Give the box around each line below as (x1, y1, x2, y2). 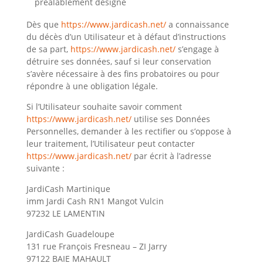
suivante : (26, 163, 65, 174)
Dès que (26, 19, 59, 30)
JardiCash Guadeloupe (26, 228, 114, 240)
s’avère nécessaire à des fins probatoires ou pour (26, 68, 220, 79)
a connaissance (166, 19, 229, 30)
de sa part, (26, 43, 68, 55)
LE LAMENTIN (49, 208, 105, 219)
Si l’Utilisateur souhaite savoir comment (26, 101, 182, 112)
